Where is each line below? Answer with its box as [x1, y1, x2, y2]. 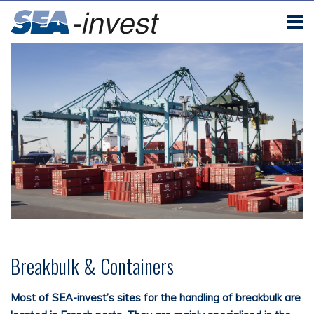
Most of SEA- [11, 291, 77, 304]
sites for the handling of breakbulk [114, 291, 285, 304]
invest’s [77, 291, 114, 304]
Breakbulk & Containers [11, 252, 174, 280]
